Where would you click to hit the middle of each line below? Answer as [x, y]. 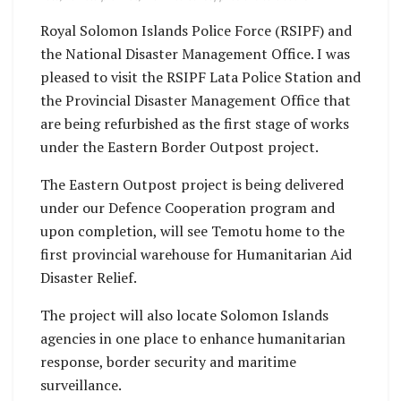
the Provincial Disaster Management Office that [196, 100]
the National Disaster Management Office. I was [195, 53]
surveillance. [81, 384]
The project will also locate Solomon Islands [184, 315]
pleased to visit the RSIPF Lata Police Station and [200, 77]
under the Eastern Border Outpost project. [179, 146]
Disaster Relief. [89, 277]
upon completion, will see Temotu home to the [192, 230]
